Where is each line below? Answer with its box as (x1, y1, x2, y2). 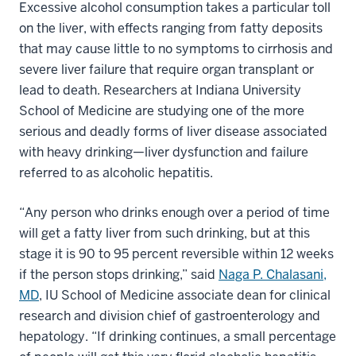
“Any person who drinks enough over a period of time (19, 203, 330, 221)
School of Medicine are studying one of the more (19, 102, 304, 119)
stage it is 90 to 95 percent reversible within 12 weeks (19, 245, 334, 262)
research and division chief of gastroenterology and (19, 307, 320, 324)
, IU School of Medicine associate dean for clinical (39, 286, 331, 304)
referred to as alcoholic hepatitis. (19, 164, 213, 181)
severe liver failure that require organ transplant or (19, 60, 314, 78)
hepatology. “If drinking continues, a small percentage (19, 327, 336, 345)
